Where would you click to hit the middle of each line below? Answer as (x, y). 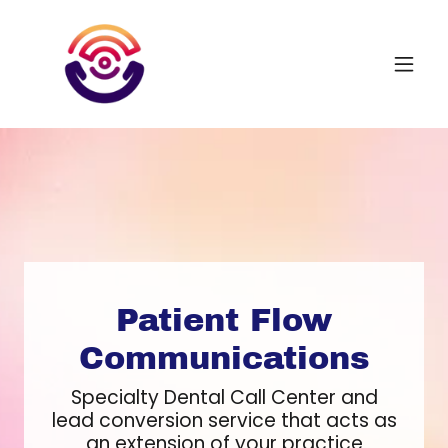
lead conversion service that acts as (224, 420)
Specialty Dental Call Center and (224, 397)
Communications (224, 358)
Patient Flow (224, 320)
